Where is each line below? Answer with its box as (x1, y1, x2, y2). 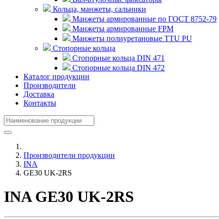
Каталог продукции (23, 72, 89, 81)
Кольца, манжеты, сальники (51, 5, 146, 13)
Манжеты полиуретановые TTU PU (70, 34, 192, 43)
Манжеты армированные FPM (70, 24, 174, 33)
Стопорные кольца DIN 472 (70, 64, 165, 72)
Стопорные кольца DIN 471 (70, 54, 165, 62)
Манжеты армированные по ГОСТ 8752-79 (70, 15, 217, 23)
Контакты (23, 99, 56, 107)
